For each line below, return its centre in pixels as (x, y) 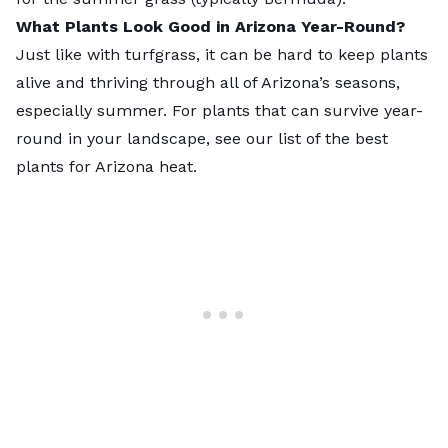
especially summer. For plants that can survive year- (219, 110)
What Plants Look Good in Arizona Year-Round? (210, 26)
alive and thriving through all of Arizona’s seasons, (208, 82)
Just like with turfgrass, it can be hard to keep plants (222, 54)
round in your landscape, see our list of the (185, 138)
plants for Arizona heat (104, 166)
